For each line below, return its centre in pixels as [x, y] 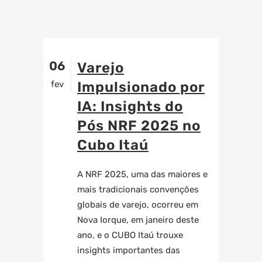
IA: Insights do [130, 106]
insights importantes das [129, 250]
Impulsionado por [141, 87]
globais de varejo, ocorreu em [138, 205]
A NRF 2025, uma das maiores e [142, 174]
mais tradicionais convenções [138, 189]
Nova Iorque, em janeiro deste [138, 220]
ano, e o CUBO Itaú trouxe [130, 235]
